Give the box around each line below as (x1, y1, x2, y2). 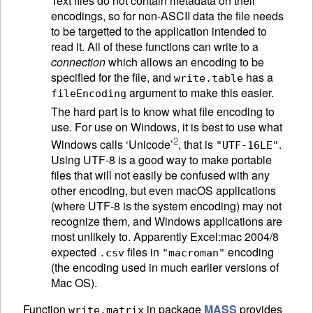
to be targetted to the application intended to (51, 22, 267, 39)
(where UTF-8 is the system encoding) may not (51, 197, 282, 214)
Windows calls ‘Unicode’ (51, 136, 173, 152)
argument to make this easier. (126, 84, 274, 101)
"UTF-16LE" (216, 138, 279, 152)
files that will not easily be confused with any (51, 166, 270, 183)
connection (51, 53, 105, 70)
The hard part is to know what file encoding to (51, 103, 275, 119)
